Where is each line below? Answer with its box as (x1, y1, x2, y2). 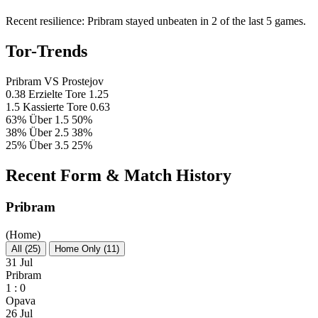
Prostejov (62, 75, 104, 88)
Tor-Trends (6, 42, 87, 61)
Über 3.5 (29, 139, 69, 152)
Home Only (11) (55, 243, 119, 254)
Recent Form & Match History (6, 165, 231, 185)
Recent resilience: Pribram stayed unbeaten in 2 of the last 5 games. (6, 15, 306, 28)
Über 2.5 (29, 126, 69, 139)
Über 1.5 (29, 114, 69, 126)
